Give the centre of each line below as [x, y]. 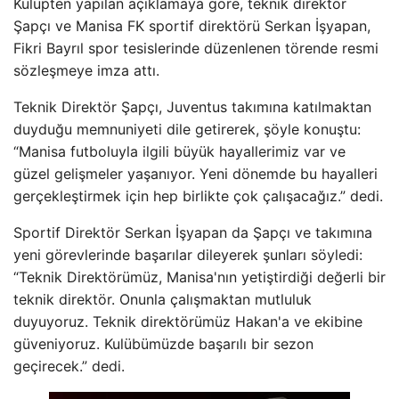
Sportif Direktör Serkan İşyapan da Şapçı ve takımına [193, 232]
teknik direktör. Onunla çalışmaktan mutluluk [163, 299]
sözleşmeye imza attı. [86, 70]
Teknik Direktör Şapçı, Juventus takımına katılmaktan [192, 107]
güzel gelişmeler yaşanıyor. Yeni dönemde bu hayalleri [195, 174]
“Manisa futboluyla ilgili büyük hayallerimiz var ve [179, 151]
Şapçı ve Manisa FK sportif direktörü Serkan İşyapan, [192, 26]
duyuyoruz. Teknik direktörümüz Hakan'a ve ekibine [188, 322]
